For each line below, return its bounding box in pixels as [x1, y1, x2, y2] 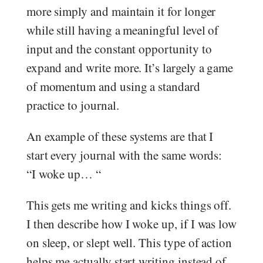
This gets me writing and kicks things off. [26, 196, 232, 213]
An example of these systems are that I [26, 127, 214, 144]
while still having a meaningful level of [26, 21, 219, 38]
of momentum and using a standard [26, 77, 200, 95]
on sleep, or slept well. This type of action [26, 234, 232, 251]
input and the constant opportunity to [26, 40, 212, 57]
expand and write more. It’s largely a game [26, 59, 234, 76]
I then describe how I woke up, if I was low [26, 215, 237, 232]
